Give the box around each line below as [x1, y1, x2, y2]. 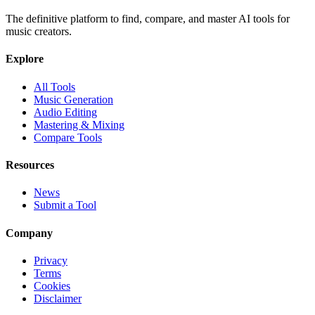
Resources [6, 158, 54, 171]
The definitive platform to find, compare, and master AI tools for [6, 13, 290, 25]
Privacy [34, 254, 67, 266]
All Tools [34, 80, 75, 93]
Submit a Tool [34, 199, 96, 212]
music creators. [6, 25, 72, 38]
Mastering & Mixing [34, 118, 124, 131]
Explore [6, 53, 44, 65]
